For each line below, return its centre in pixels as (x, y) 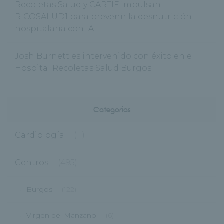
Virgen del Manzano (61, 216)
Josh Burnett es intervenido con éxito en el (105, 56)
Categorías (112, 110)
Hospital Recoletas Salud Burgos (83, 68)
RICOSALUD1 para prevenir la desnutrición (103, 17)
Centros (32, 163)
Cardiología (40, 135)
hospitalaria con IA (54, 29)
